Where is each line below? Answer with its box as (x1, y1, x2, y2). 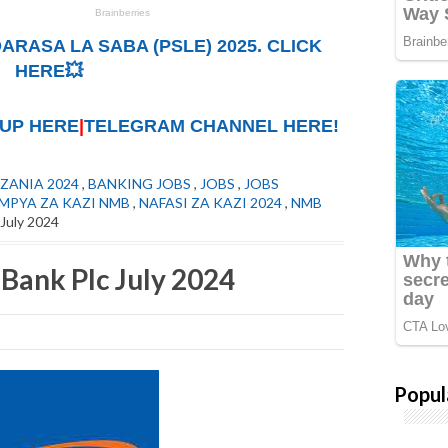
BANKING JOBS (88, 175, 191, 193)
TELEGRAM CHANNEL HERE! (84, 116, 339, 137)
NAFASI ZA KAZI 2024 (139, 194, 282, 212)
